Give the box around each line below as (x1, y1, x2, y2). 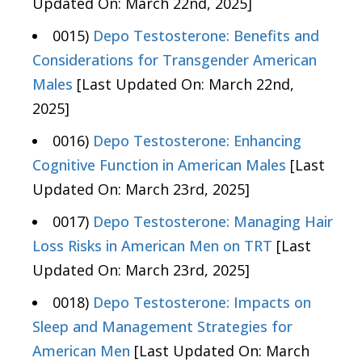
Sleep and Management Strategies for (32, 317, 293, 337)
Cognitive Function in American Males (32, 155, 286, 175)
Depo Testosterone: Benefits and (93, 26, 319, 46)
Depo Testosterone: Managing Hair (93, 212, 333, 232)
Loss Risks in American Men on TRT (32, 236, 272, 256)
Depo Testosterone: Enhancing (93, 131, 301, 151)
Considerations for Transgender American (32, 50, 317, 70)
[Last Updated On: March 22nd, (73, 74, 294, 95)
